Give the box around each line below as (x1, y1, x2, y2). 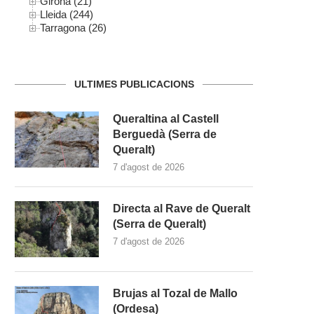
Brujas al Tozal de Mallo (113, 287, 238, 299)
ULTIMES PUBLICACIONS (74, 78, 194, 90)
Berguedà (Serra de (113, 128, 217, 140)
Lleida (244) (40, 8, 93, 20)
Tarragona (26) (40, 21, 107, 34)
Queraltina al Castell (113, 112, 219, 125)
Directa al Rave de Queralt (113, 202, 250, 214)
